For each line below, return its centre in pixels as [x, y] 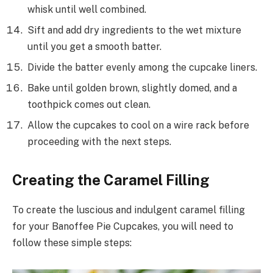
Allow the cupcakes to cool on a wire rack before [138, 126]
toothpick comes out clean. [89, 105]
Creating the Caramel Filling [111, 180]
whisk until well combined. [87, 10]
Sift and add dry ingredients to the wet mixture [134, 30]
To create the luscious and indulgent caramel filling [129, 210]
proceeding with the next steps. [99, 142]
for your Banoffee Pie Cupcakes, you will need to [123, 227]
